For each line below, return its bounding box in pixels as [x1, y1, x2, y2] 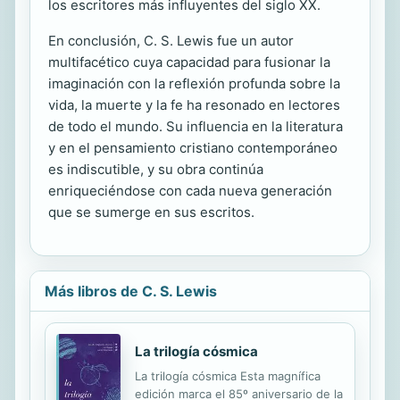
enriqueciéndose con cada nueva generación [48, 182, 332, 200]
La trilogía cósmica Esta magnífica [135, 369, 321, 384]
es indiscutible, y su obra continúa [48, 161, 263, 179]
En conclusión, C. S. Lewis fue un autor [48, 32, 294, 50]
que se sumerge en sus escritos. [48, 204, 254, 221]
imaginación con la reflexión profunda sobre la [48, 75, 340, 93]
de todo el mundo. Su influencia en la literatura [48, 118, 343, 136]
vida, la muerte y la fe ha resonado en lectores [48, 96, 340, 114]
